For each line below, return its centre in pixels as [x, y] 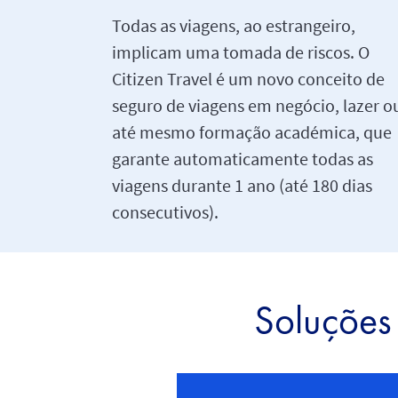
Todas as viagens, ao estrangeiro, [233, 25]
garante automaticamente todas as [244, 158]
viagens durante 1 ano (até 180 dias [242, 185]
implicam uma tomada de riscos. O [240, 52]
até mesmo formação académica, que [251, 131]
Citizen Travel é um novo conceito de [248, 78]
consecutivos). [165, 211]
